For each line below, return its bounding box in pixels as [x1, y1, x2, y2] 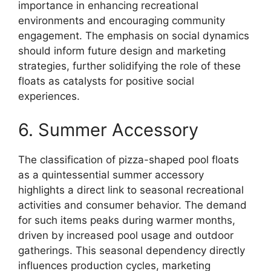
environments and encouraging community [18, 15, 225, 27]
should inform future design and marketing [18, 45, 226, 57]
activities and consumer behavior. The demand [18, 198, 247, 211]
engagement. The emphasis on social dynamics [18, 30, 249, 42]
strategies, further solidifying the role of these [18, 60, 241, 72]
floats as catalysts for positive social [18, 75, 194, 87]
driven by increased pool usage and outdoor [18, 229, 233, 241]
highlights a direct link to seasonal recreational [18, 183, 244, 196]
